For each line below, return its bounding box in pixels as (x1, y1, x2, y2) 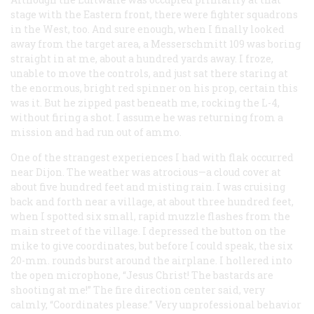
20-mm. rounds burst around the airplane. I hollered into (11, 253, 292, 267)
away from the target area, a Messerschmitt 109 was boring (11, 36, 301, 50)
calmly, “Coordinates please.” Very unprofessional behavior (11, 297, 301, 311)
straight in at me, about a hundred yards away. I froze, (11, 51, 273, 65)
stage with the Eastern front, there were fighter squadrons (11, 7, 298, 21)
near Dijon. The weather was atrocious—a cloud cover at (11, 165, 281, 179)
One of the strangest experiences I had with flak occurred (11, 150, 294, 164)
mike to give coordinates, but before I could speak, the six (11, 238, 293, 252)
